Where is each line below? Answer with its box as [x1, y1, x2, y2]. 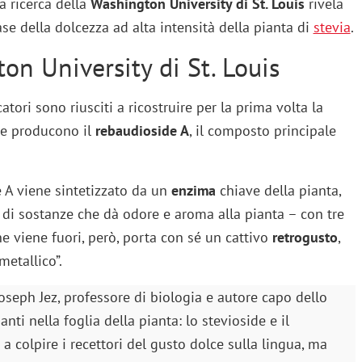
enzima [170, 180, 216, 200]
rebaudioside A [95, 120, 189, 140]
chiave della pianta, [215, 180, 341, 200]
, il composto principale [188, 120, 336, 140]
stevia [313, 17, 351, 36]
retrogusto [271, 227, 338, 246]
